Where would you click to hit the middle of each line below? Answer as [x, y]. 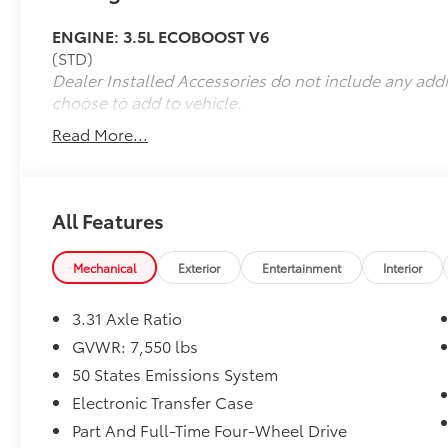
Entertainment [302, 268]
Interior [403, 268]
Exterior [199, 268]
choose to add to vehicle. [147, 102]
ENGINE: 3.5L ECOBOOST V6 [161, 36]
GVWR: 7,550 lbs [135, 346]
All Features [108, 220]
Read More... [100, 134]
